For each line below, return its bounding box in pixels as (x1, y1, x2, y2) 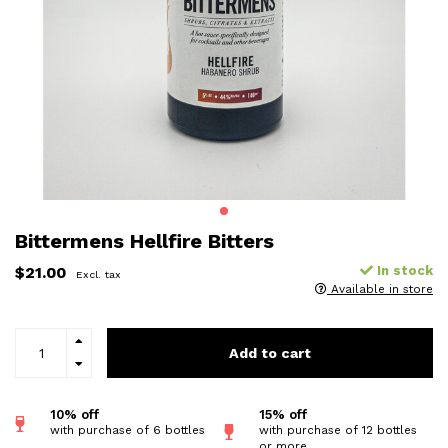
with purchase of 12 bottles (259, 423, 417, 438)
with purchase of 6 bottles (50, 423, 205, 438)
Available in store (327, 282, 433, 297)
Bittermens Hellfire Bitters (15, 229, 274, 254)
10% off (50, 407, 99, 423)
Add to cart (229, 345, 311, 362)
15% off (259, 407, 307, 423)
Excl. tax (76, 268, 121, 282)
